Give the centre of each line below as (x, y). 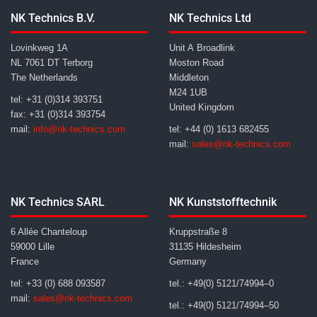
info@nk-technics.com (79, 129)
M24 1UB (188, 92)
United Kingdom (202, 107)
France (25, 261)
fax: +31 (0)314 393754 (58, 114)
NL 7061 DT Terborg (52, 62)
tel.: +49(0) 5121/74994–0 (221, 283)
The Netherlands (44, 77)
